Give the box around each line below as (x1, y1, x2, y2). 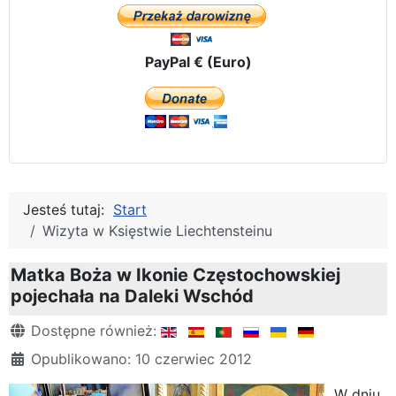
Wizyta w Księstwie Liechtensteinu (42, 221, 272, 240)
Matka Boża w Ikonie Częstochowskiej (11, 263, 340, 286)
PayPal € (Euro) (144, 52, 252, 71)
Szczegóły (8, 320, 79, 339)
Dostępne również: (27, 321, 161, 339)
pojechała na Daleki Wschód (11, 285, 254, 307)
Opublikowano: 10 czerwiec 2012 (31, 349, 252, 368)
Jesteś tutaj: (23, 200, 113, 218)
